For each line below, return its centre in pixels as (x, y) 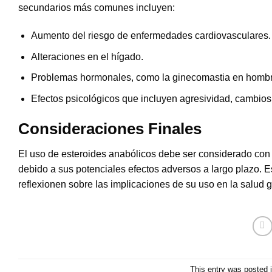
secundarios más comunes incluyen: (97, 8)
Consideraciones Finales (110, 128)
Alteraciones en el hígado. (87, 56)
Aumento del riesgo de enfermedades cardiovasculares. (151, 35)
